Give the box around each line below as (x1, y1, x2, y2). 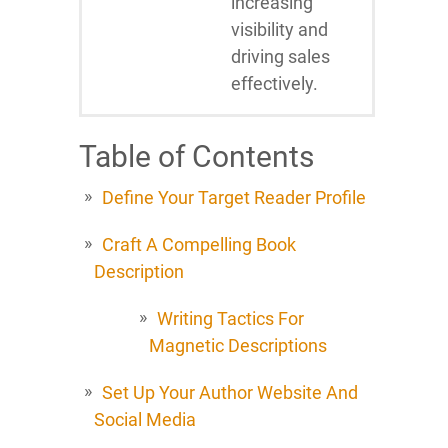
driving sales (231, 45, 330, 67)
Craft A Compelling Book (102, 233, 296, 255)
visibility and (231, 18, 328, 40)
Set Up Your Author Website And (102, 381, 358, 403)
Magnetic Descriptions (149, 334, 327, 356)
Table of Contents (79, 138, 314, 174)
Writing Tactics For (157, 307, 304, 329)
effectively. (231, 72, 318, 94)
